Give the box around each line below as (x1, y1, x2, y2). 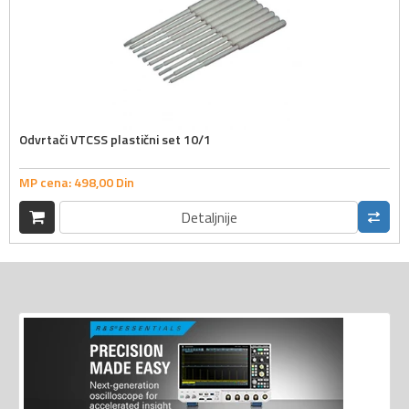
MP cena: (19, 172, 74, 192)
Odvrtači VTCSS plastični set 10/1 (19, 130, 211, 150)
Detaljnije (180, 205, 237, 228)
